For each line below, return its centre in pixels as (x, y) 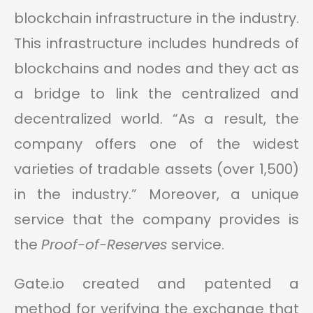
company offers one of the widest (156, 144)
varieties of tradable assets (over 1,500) (156, 169)
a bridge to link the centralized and (156, 94)
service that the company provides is (156, 220)
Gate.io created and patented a (156, 284)
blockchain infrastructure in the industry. (156, 19)
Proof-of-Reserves (106, 245)
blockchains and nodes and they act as (156, 69)
